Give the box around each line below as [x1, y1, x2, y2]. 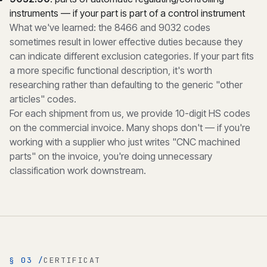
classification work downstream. [10, 164, 146, 176]
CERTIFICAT [44, 255, 101, 265]
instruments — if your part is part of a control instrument [10, 7, 245, 19]
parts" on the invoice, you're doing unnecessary [10, 150, 212, 162]
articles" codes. [10, 93, 76, 105]
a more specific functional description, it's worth [10, 64, 212, 76]
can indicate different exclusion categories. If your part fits [10, 50, 254, 62]
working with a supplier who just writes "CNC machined [10, 136, 240, 148]
